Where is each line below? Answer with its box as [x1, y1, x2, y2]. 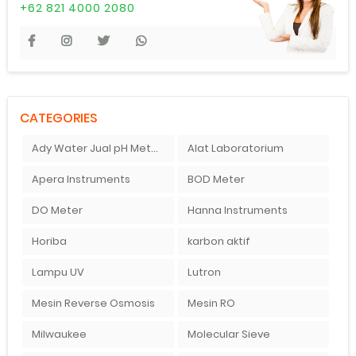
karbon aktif [187, 234, 250, 250]
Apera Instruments [31, 172, 130, 188]
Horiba [31, 234, 67, 250]
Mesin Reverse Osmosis [31, 296, 155, 311]
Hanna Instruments [187, 203, 288, 219]
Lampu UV [31, 265, 84, 281]
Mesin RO [187, 296, 235, 311]
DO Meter [31, 203, 83, 219]
